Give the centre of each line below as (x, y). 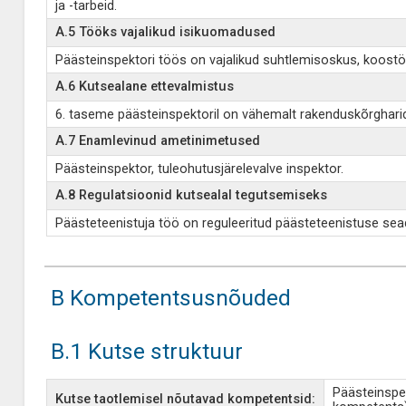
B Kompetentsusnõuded (170, 298)
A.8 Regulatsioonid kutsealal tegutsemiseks (191, 195)
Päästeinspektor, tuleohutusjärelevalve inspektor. (199, 169)
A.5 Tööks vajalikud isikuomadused (165, 32)
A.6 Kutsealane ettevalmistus (144, 87)
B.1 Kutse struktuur (146, 351)
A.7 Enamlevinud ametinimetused (157, 141)
